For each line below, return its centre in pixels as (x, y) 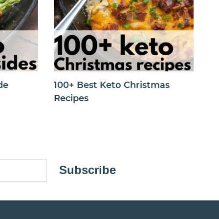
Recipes (71, 98)
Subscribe (88, 170)
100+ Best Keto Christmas (111, 85)
